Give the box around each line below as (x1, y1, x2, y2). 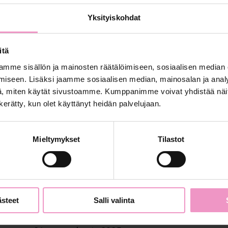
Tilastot (157, 134, 185, 144)
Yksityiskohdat (87, 13, 141, 22)
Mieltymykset (33, 134, 80, 144)
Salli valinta (94, 195, 134, 205)
